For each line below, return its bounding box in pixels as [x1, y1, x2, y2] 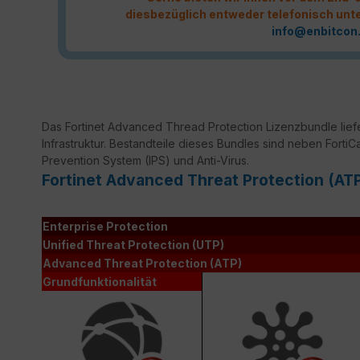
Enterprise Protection [43, 219, 168, 234]
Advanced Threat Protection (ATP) [43, 256, 242, 271]
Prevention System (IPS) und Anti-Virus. [42, 153, 249, 168]
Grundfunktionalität [43, 275, 157, 289]
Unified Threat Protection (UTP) [43, 238, 224, 252]
